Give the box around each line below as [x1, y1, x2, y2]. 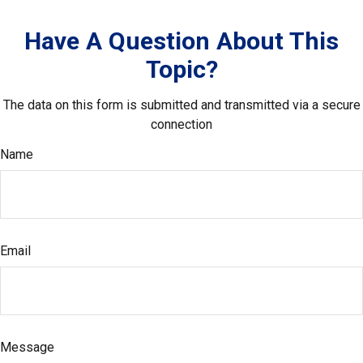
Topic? [145, 55, 218, 83]
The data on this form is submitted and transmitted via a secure [2, 97, 361, 113]
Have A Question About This [24, 27, 339, 55]
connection [151, 117, 212, 132]
